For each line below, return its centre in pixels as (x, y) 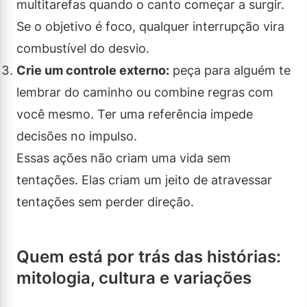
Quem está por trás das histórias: (149, 256)
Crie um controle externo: (93, 70)
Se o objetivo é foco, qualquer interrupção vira (150, 26)
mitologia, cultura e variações (134, 278)
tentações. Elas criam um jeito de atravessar (144, 180)
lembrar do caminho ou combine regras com (145, 92)
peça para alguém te (230, 70)
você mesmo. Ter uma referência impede (135, 114)
